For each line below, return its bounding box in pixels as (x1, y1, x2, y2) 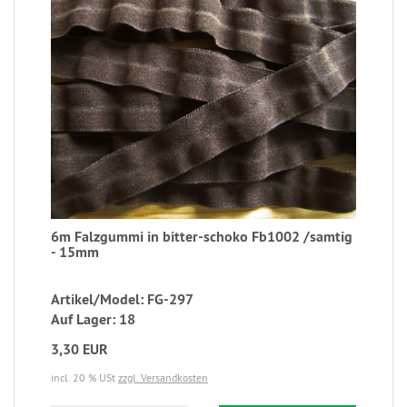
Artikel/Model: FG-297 (51, 289, 194, 309)
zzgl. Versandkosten (118, 370, 208, 384)
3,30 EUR (51, 339, 108, 359)
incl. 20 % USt (51, 370, 118, 384)
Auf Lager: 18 (51, 309, 135, 329)
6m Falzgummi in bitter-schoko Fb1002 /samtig (51, 226, 352, 246)
